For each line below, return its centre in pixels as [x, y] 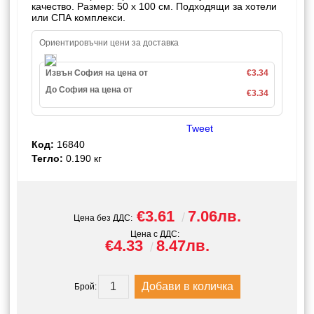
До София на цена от [89, 90]
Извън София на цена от [97, 73]
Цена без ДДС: [103, 218]
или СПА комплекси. [78, 18]
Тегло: [47, 158]
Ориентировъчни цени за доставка [109, 43]
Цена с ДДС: [155, 234]
